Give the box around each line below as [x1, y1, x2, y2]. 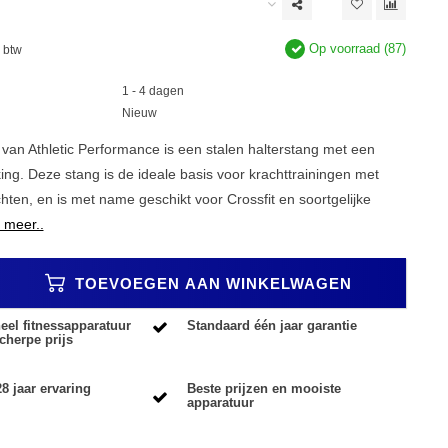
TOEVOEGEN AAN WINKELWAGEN [69, 274, 352, 292]
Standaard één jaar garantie [187, 318, 358, 334]
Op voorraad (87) [305, 42, 406, 56]
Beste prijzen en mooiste [187, 381, 342, 397]
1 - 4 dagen [122, 84, 185, 98]
